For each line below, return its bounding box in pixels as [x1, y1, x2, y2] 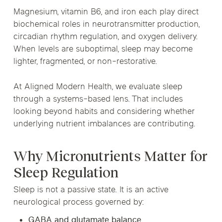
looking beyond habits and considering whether [13, 106, 194, 118]
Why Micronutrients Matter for [13, 149, 208, 165]
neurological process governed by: [13, 197, 144, 209]
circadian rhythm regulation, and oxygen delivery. [13, 31, 198, 44]
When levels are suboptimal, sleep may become [13, 44, 193, 56]
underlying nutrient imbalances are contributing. [13, 118, 195, 130]
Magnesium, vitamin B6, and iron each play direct [13, 6, 199, 19]
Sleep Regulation [13, 165, 118, 181]
